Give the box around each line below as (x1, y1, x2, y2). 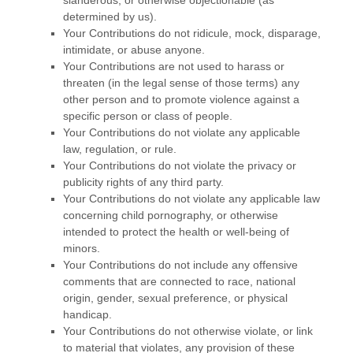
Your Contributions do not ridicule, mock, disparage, (63, 26, 321, 39)
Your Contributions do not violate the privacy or (63, 158, 296, 172)
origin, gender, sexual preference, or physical (63, 291, 288, 304)
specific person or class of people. (63, 109, 232, 122)
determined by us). (63, 9, 157, 23)
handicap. (63, 307, 112, 321)
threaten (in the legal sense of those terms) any (63, 76, 299, 89)
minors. (63, 241, 100, 255)
